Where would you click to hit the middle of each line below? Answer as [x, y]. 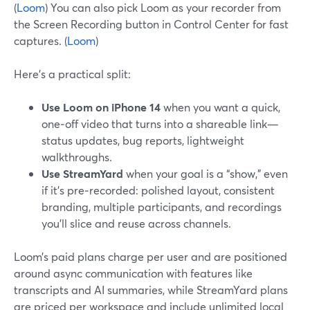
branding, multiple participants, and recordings [162, 207]
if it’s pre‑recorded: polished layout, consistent [158, 190]
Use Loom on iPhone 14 [101, 107]
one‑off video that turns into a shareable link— [160, 124]
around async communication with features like [133, 273]
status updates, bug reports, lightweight [143, 140]
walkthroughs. [77, 157]
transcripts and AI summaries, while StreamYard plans [151, 290]
